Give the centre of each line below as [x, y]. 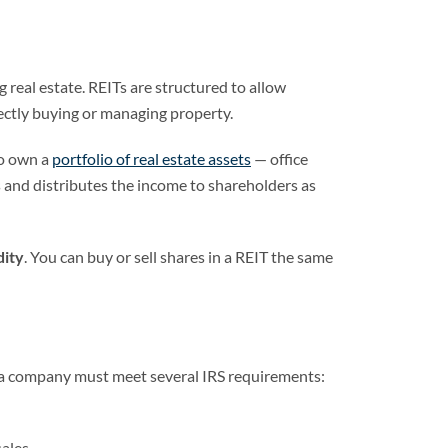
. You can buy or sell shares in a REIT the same [178, 256]
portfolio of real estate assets [151, 158]
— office [279, 158]
